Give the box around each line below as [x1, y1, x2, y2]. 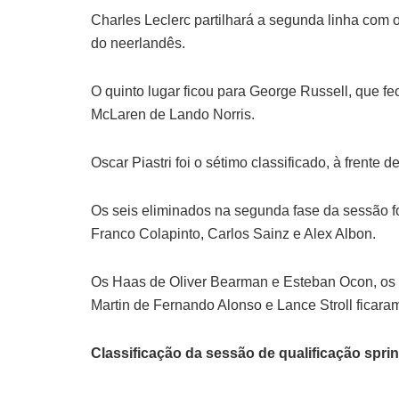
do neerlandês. [91, 35, 185, 51]
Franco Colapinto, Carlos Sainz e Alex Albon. [91, 225, 376, 241]
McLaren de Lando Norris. [91, 106, 255, 122]
